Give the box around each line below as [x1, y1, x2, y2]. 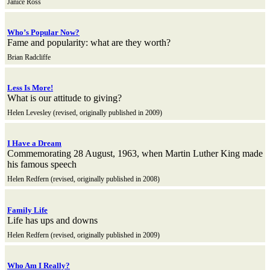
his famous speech [7, 159, 77, 170]
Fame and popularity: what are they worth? [7, 37, 171, 48]
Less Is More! [7, 83, 53, 93]
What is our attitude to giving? [7, 93, 122, 104]
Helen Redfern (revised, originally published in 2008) [7, 175, 160, 184]
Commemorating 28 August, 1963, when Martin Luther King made [7, 148, 263, 159]
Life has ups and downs [7, 215, 98, 225]
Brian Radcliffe [7, 53, 51, 62]
